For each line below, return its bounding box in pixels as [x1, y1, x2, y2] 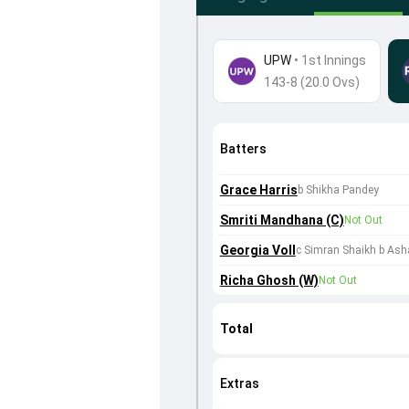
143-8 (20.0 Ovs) [263, 75, 360, 90]
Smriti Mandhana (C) [219, 213, 344, 228]
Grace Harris [219, 183, 298, 198]
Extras [219, 376, 259, 392]
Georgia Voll [219, 243, 296, 258]
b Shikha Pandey [297, 184, 379, 197]
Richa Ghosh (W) [219, 273, 319, 288]
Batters [219, 142, 267, 157]
